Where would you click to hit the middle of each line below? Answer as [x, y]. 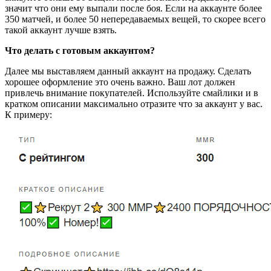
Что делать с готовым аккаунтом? [80, 50]
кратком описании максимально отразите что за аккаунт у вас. [134, 103]
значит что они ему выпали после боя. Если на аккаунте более [133, 8]
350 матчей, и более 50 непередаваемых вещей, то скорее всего [135, 19]
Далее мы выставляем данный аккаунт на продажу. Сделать [128, 71]
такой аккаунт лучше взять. [61, 30]
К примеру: [28, 114]
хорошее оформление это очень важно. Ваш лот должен [120, 82]
